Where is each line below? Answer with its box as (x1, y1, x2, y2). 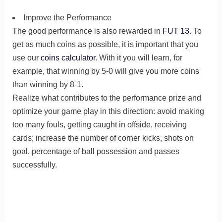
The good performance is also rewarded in (12, 26, 163, 35)
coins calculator (40, 53, 95, 62)
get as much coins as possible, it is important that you (12, 40, 198, 49)
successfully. (12, 160, 57, 169)
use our (12, 53, 41, 62)
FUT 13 (162, 26, 189, 35)
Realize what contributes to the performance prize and (12, 93, 201, 102)
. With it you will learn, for (95, 53, 182, 62)
